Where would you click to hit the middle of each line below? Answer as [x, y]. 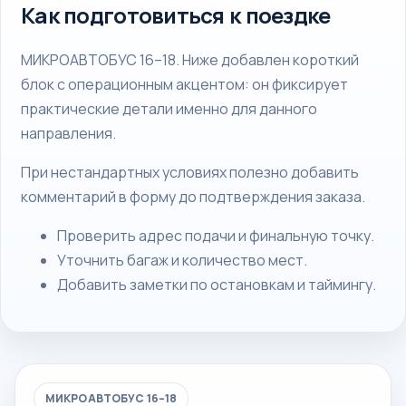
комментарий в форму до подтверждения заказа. [193, 197]
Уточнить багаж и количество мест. [182, 260]
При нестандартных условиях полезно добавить [190, 172]
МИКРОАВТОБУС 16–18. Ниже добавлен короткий [190, 60]
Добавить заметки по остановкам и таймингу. [217, 285]
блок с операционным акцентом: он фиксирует [184, 84]
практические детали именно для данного [169, 109]
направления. [68, 133]
